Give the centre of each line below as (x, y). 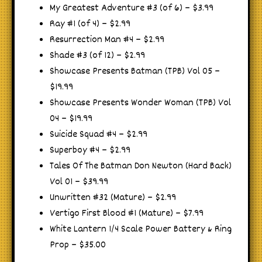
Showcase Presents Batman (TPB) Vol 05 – (135, 71)
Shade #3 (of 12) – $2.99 (97, 56)
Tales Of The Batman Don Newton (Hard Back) (141, 166)
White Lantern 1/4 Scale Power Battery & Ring (141, 229)
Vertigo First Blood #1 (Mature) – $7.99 (127, 213)
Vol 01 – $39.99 (79, 182)
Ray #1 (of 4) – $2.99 (90, 24)
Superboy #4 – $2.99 (90, 150)
